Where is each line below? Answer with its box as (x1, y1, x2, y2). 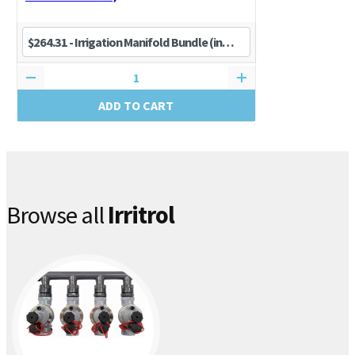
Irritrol (108, 200, 174, 231)
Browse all (6, 200, 108, 231)
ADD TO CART (98, 97, 174, 114)
